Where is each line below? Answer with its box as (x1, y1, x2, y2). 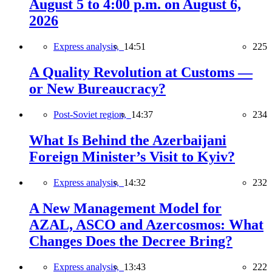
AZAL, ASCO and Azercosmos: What (29, 216, 263, 233)
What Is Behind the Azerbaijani (29, 132, 226, 148)
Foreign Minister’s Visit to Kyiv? (29, 148, 235, 165)
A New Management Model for (29, 200, 222, 216)
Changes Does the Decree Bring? (29, 233, 233, 249)
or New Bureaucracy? (29, 81, 166, 97)
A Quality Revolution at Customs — (29, 64, 253, 81)
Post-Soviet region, (53, 109, 131, 120)
